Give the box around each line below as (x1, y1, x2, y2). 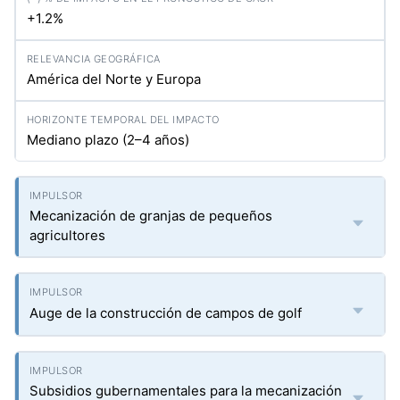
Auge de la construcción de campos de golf (29, 304, 302, 321)
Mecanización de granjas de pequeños (29, 207, 272, 224)
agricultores (29, 227, 105, 244)
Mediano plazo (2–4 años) (27, 131, 189, 148)
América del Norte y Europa (27, 71, 201, 87)
